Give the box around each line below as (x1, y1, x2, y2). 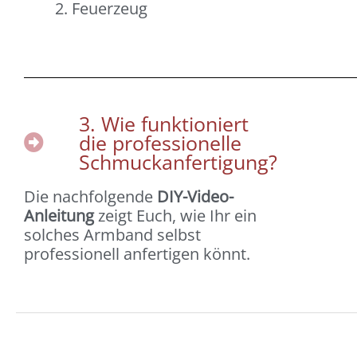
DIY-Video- (157, 185, 233, 207)
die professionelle (79, 128, 242, 156)
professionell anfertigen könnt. (24, 242, 254, 265)
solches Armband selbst (24, 223, 201, 245)
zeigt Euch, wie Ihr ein (94, 204, 257, 226)
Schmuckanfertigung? (79, 147, 278, 175)
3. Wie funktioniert (79, 109, 249, 137)
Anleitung (24, 204, 94, 226)
